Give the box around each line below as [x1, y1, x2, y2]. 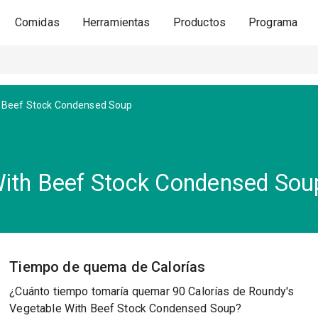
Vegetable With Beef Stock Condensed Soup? [9, 302, 242, 315]
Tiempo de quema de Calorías [9, 258, 206, 275]
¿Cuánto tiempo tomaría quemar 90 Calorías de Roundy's [9, 285, 295, 298]
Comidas [14, 16, 60, 29]
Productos [172, 16, 226, 29]
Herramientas [82, 16, 150, 29]
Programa [248, 16, 298, 29]
